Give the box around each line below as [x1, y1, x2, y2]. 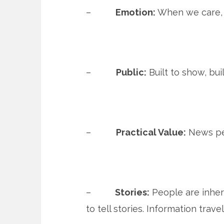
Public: [116, 67, 146, 77]
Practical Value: [116, 127, 186, 137]
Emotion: [113, 7, 155, 17]
